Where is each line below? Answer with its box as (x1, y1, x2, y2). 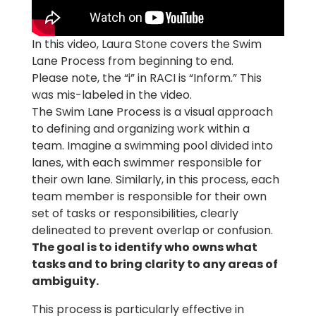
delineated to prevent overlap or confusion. (31, 221, 273, 238)
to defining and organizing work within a (31, 120, 250, 137)
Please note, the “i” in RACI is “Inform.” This (31, 69, 262, 86)
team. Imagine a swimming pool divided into (31, 137, 273, 154)
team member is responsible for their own (31, 188, 267, 205)
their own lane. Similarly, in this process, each (31, 171, 279, 188)
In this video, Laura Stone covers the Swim (31, 35, 262, 52)
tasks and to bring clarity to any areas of (31, 255, 278, 272)
